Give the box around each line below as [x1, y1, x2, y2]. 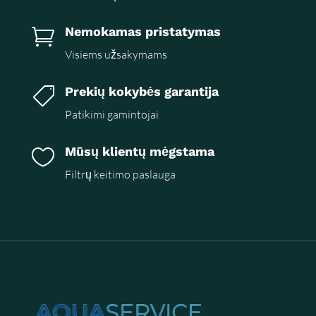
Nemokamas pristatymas [64, 24, 221, 39]
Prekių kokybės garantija [64, 84, 219, 99]
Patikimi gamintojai [64, 107, 159, 122]
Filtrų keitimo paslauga [64, 167, 176, 182]
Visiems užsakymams [64, 47, 167, 62]
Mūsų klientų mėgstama [64, 144, 214, 159]
